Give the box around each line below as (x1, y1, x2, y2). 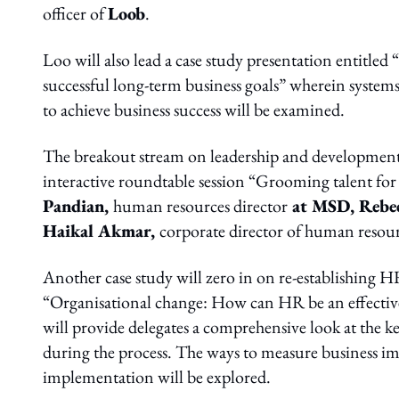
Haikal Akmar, (43, 219, 159, 242)
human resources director (113, 194, 288, 217)
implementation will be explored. (43, 365, 271, 388)
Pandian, (43, 194, 113, 217)
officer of (43, 2, 108, 25)
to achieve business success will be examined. (43, 98, 345, 121)
